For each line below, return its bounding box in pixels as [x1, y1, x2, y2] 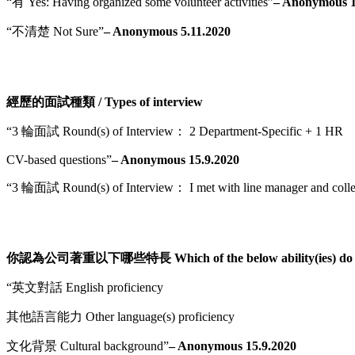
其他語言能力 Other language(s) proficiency [6, 309, 235, 323]
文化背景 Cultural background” [6, 338, 169, 353]
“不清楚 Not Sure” [6, 24, 104, 38]
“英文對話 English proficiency [6, 280, 163, 294]
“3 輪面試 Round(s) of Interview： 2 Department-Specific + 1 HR [6, 124, 343, 138]
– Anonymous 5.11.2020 [104, 24, 231, 38]
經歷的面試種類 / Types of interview [6, 94, 203, 109]
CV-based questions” [6, 152, 112, 166]
